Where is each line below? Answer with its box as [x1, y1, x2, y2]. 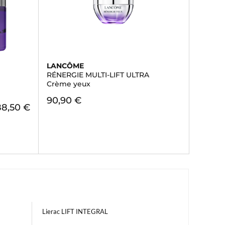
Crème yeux [46, 79, 90, 88]
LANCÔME [46, 61, 84, 70]
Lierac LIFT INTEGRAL [42, 207, 108, 215]
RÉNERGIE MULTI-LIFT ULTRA [46, 70, 149, 79]
